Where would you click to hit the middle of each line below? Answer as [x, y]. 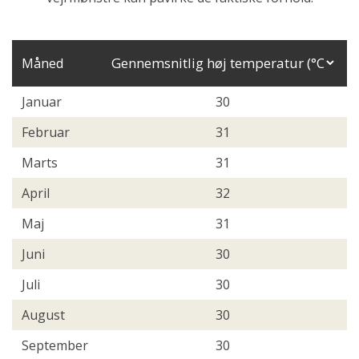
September [55, 345]
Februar [46, 132]
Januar [42, 101]
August [43, 315]
